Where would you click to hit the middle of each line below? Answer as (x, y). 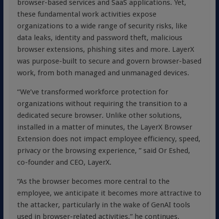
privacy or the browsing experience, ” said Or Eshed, (103, 151)
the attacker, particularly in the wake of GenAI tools (103, 205)
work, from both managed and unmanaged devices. (103, 73)
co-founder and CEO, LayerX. (64, 162)
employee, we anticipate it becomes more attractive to (109, 193)
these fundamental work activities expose (87, 14)
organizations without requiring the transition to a (102, 104)
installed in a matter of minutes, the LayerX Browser (104, 127)
